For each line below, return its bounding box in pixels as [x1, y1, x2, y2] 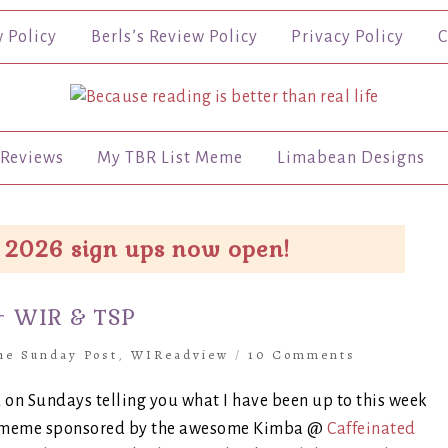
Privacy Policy [291, 28, 405, 46]
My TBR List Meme [97, 149, 244, 168]
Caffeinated [327, 419, 416, 438]
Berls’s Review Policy [90, 28, 258, 46]
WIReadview [130, 346, 229, 364]
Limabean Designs [276, 149, 425, 168]
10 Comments [247, 346, 356, 364]
